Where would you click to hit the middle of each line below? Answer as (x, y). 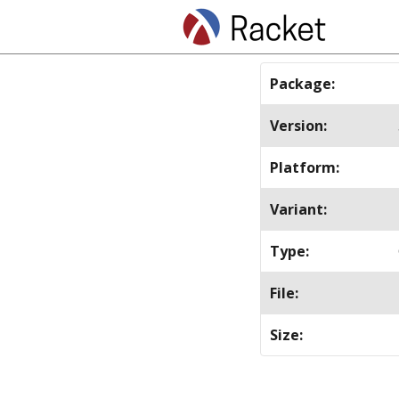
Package (301, 84)
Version (297, 126)
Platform (303, 167)
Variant (297, 209)
